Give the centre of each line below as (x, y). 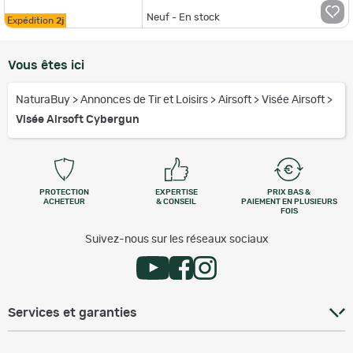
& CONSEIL (176, 202)
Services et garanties (72, 313)
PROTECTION (64, 192)
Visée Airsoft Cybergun (78, 120)
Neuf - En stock (184, 17)
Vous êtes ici (46, 65)
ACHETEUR (64, 202)
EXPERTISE (176, 192)
